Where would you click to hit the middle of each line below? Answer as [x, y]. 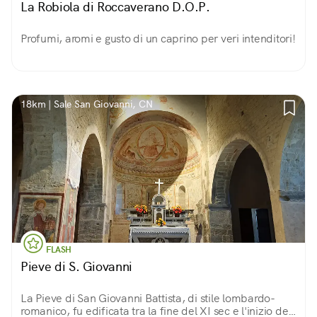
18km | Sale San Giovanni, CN [87, 104]
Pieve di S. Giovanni [76, 266]
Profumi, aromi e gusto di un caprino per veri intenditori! [158, 39]
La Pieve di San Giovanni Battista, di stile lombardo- [148, 298]
